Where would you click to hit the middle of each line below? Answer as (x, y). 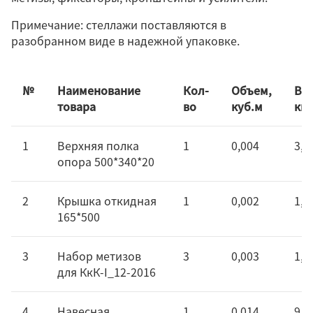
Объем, (252, 90)
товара (77, 106)
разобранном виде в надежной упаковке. (125, 40)
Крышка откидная (107, 200)
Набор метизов (99, 255)
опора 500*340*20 (106, 161)
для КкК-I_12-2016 (107, 271)
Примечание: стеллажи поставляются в (119, 24)
